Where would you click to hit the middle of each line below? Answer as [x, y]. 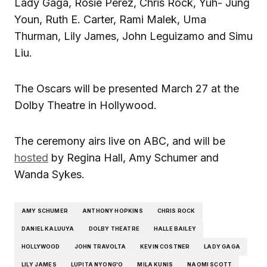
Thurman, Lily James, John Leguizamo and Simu [133, 36]
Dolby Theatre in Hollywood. [86, 105]
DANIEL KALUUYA [48, 229]
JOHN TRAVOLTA [100, 247]
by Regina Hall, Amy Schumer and [133, 157]
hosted [31, 157]
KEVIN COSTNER [165, 247]
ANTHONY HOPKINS [112, 211]
